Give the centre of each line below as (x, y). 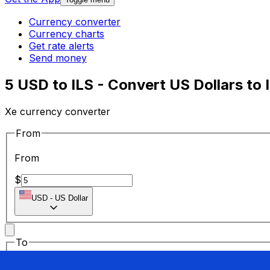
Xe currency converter (58, 111)
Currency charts (67, 34)
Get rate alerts (61, 46)
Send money (58, 58)
